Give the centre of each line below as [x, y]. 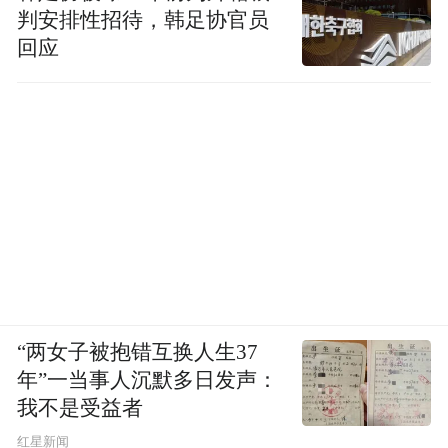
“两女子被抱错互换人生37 [138, 351]
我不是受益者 [80, 407]
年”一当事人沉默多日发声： [148, 379]
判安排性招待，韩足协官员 [143, 19]
